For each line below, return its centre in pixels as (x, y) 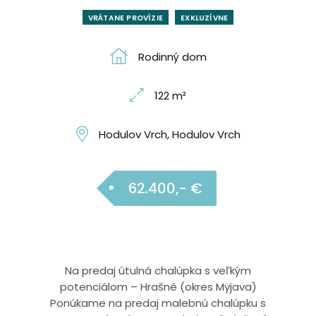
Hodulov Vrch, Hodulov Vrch (169, 134)
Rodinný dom (172, 57)
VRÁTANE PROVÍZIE (126, 18)
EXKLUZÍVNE (205, 18)
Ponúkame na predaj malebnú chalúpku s (158, 303)
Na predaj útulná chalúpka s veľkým (158, 271)
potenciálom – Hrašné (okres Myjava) (158, 287)
